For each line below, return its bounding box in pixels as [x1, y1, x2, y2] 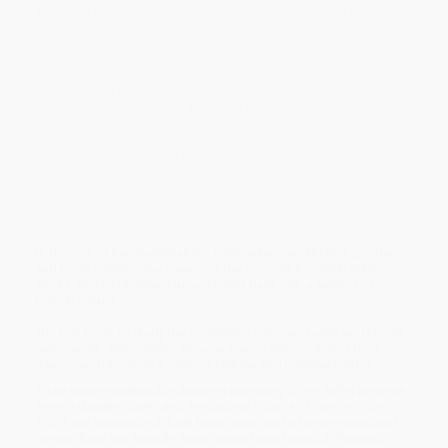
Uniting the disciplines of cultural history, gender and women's [35, 148, 391, 164]
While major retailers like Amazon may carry [35, 383, 288, 399]
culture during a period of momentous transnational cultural [35, 116, 377, 132]
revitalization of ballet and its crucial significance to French [35, 100, 372, 116]
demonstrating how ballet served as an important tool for [35, 212, 364, 228]
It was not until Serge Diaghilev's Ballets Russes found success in [35, 4, 411, 20]
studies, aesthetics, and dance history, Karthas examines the [35, 164, 381, 180]
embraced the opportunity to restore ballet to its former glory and [35, 36, 410, 52]
